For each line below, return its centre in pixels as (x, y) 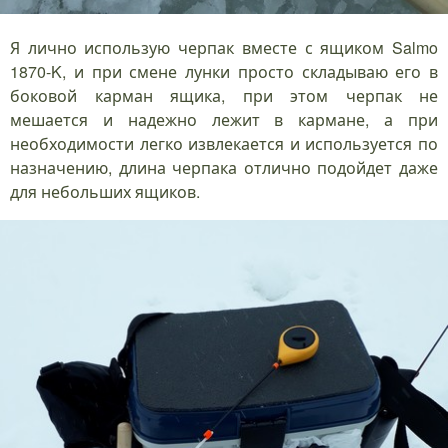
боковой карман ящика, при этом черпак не (224, 95)
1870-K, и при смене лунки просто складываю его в (224, 71)
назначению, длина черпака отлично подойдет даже (224, 167)
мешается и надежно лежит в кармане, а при (224, 119)
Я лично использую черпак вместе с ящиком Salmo (224, 47)
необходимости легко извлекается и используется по (224, 143)
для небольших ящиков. (105, 191)
